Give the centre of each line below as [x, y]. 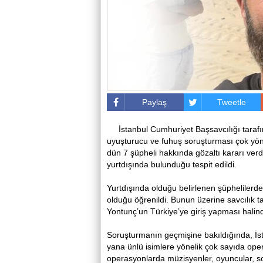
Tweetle [231, 102]
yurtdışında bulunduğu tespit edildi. [172, 164]
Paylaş [155, 102]
